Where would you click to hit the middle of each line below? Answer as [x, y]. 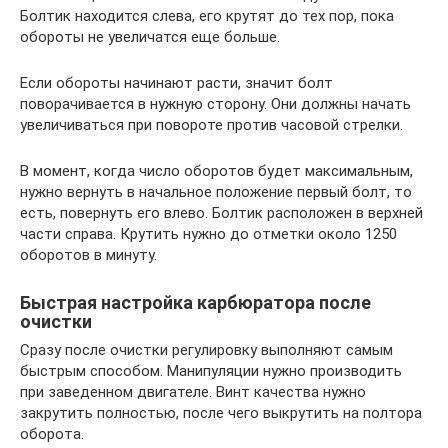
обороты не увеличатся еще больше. [150, 36]
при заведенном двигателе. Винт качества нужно [193, 391]
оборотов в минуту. [88, 254]
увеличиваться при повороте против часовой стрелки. [211, 124]
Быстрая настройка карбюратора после [195, 302]
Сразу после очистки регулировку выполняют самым [206, 349]
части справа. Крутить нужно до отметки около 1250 [208, 233]
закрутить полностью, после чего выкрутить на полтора [221, 412]
